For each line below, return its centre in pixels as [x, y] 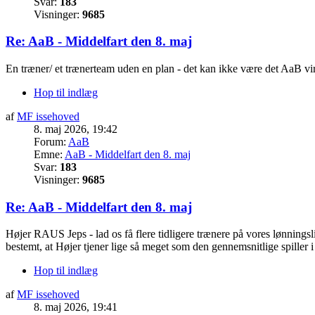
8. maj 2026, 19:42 [76, 129]
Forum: [51, 141]
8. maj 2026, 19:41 [76, 307]
